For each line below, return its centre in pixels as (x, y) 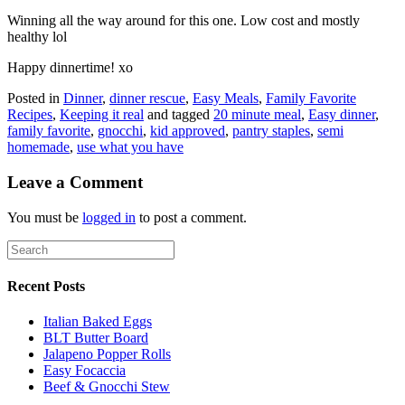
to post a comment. (191, 217)
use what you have (130, 147)
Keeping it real (102, 115)
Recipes (30, 115)
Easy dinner (342, 115)
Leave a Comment (75, 183)
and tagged (179, 115)
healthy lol (37, 37)
